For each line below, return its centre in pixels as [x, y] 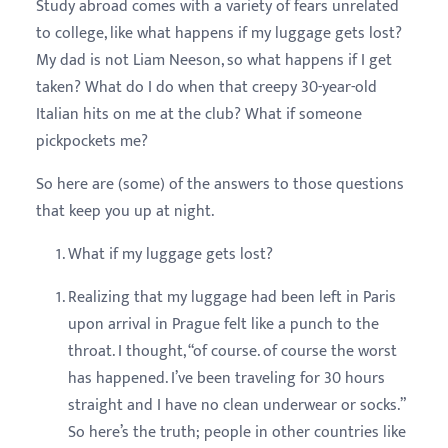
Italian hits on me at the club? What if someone [199, 114]
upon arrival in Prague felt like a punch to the [223, 324]
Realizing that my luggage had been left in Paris [232, 297]
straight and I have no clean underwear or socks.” [236, 405]
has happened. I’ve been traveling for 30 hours [226, 378]
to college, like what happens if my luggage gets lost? [219, 33]
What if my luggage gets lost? [170, 254]
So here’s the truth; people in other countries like [237, 432]
